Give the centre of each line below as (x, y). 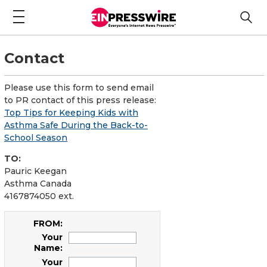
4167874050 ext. (39, 196)
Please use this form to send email (79, 87)
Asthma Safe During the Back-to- (76, 125)
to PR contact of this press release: (80, 100)
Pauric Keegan (35, 171)
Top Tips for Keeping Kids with (71, 112)
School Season (36, 137)
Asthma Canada (38, 183)
